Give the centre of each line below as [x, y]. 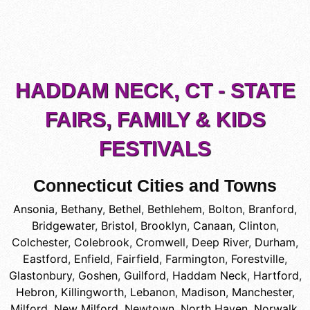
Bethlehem [175, 209]
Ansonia [34, 209]
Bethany [82, 209]
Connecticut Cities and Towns [155, 186]
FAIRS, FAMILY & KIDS [155, 120]
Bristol [117, 226]
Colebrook [102, 243]
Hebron [35, 292]
